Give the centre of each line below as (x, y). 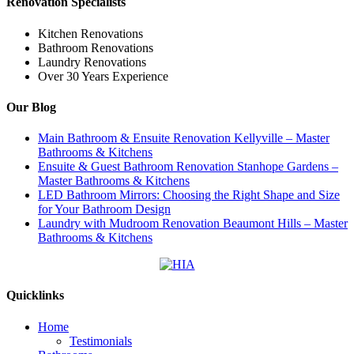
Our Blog (31, 107)
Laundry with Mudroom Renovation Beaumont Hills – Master (193, 224)
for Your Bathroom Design (104, 209)
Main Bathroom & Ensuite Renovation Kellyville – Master (184, 138)
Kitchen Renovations (90, 33)
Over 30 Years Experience (103, 76)
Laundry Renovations (92, 62)
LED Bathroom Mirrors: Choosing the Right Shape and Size (189, 195)
